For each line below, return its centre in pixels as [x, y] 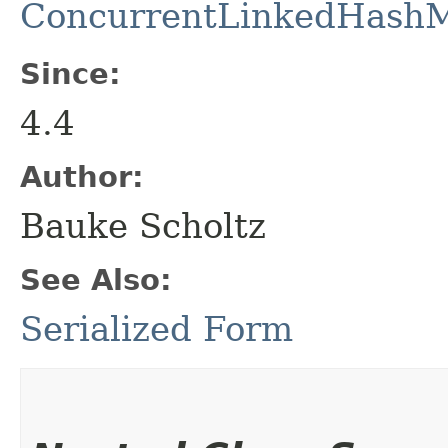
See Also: [96, 279]
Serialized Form [156, 328]
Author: [82, 176]
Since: [70, 73]
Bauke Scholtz [143, 225]
